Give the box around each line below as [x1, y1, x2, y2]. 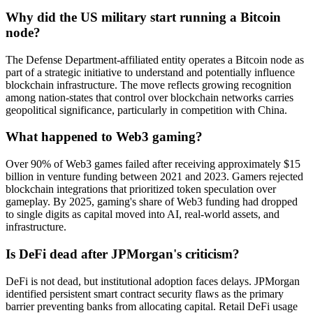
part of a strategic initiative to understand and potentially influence [6, 66, 295, 78]
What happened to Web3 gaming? [6, 129, 203, 145]
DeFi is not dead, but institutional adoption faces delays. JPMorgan [6, 275, 300, 287]
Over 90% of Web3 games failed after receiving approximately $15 [6, 158, 300, 170]
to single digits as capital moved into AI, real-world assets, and [6, 208, 279, 221]
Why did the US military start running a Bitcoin [6, 9, 281, 24]
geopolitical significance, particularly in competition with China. [6, 103, 287, 116]
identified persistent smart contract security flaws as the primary [6, 287, 284, 300]
